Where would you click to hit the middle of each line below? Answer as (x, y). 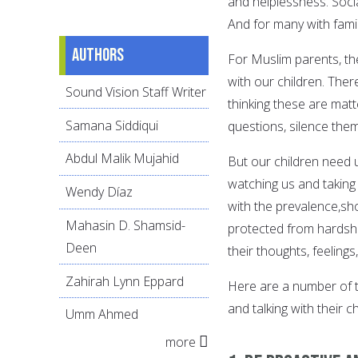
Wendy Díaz (99, 192)
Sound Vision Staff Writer (136, 91)
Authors (98, 56)
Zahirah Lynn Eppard (125, 281)
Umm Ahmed (102, 314)
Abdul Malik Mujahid (122, 159)
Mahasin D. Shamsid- (125, 225)
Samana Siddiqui (112, 125)
